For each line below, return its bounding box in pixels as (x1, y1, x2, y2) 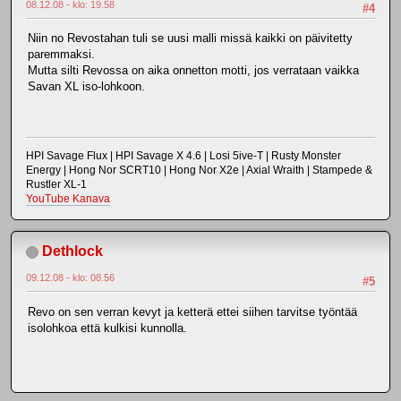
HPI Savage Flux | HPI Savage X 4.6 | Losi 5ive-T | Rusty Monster (26, 149, 341, 163)
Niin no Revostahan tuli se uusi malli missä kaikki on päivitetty (28, 31, 353, 46)
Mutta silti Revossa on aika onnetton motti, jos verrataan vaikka (28, 64, 359, 78)
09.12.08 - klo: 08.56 (26, 272, 115, 284)
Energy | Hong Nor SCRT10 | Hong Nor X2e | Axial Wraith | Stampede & (26, 164, 372, 177)
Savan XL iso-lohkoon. (28, 80, 145, 94)
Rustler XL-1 (26, 178, 87, 192)
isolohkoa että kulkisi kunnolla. (28, 320, 187, 335)
